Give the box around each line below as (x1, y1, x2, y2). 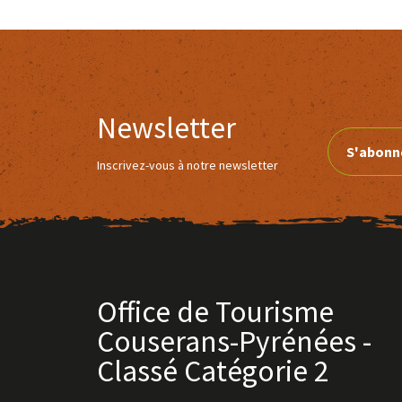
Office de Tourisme (96, 293, 334, 330)
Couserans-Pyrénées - (96, 322, 371, 360)
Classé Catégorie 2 (96, 352, 329, 389)
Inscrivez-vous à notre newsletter (96, 157, 278, 173)
